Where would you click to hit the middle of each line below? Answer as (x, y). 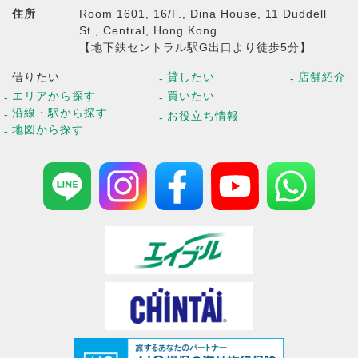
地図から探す (48, 130)
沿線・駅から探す (60, 113)
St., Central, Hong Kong (148, 30)
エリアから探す (54, 96)
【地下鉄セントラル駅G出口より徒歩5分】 (195, 47)
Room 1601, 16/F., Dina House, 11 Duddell (203, 13)
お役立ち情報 (203, 115)
